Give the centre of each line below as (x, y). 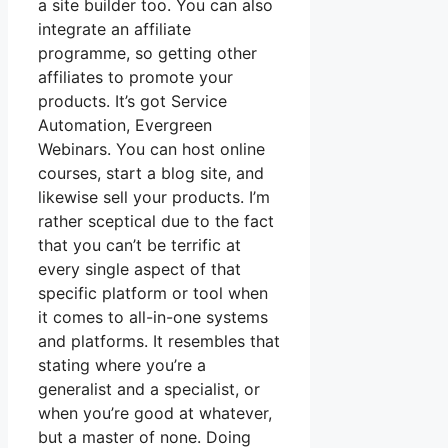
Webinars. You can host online (151, 149)
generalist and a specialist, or (149, 389)
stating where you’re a (122, 365)
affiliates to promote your (135, 77)
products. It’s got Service (132, 101)
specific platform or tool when (153, 293)
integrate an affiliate (114, 29)
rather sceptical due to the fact (156, 221)
